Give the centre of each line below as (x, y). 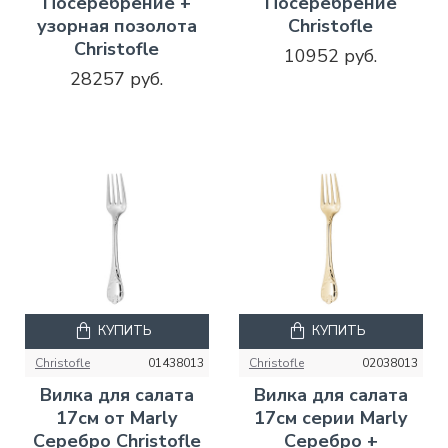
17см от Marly (117, 417)
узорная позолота (116, 25)
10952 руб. (331, 55)
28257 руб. (117, 78)
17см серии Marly (331, 417)
